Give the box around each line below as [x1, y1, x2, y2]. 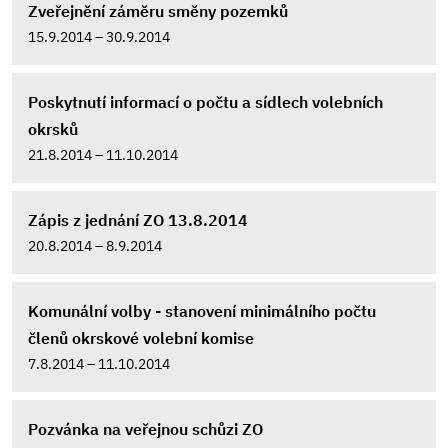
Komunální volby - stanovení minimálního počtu [28, 301, 376, 321]
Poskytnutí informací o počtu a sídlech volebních [28, 92, 383, 112]
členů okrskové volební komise [28, 328, 254, 348]
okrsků [28, 119, 78, 139]
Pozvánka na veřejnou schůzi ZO [28, 419, 263, 439]
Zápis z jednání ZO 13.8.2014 [28, 210, 248, 230]
